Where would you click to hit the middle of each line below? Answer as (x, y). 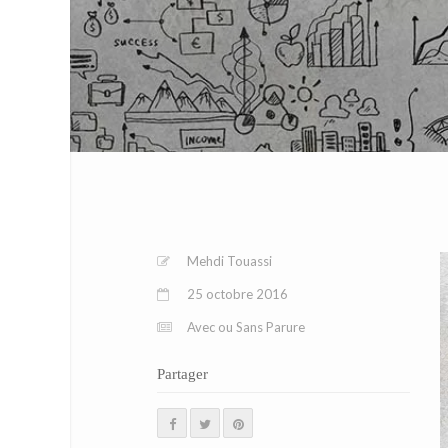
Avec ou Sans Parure (246, 327)
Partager (182, 374)
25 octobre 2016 (237, 294)
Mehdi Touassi (229, 261)
